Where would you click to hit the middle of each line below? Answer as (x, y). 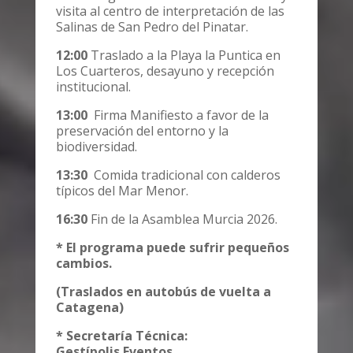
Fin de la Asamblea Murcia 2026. (182, 219)
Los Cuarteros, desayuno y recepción (165, 71)
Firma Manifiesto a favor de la (181, 115)
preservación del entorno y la (142, 130)
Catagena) (89, 307)
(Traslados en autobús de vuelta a (163, 291)
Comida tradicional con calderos (184, 175)
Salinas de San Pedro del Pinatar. (152, 26)
